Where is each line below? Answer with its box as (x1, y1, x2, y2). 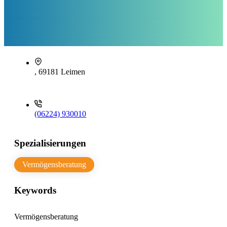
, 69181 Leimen (34, 67, 85, 77)
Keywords (14, 185, 56, 196)
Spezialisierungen (14, 138, 86, 149)
